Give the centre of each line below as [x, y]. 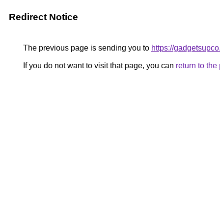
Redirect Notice [43, 17]
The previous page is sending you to [86, 48]
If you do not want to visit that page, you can [98, 66]
